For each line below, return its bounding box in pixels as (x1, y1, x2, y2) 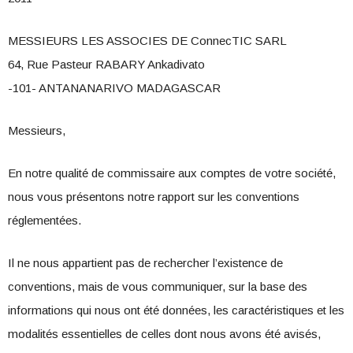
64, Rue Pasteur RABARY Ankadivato (8, 58, 205, 72)
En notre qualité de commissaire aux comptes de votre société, (8, 166, 336, 180)
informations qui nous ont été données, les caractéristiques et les (8, 303, 344, 318)
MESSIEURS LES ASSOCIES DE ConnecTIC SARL (8, 34, 287, 48)
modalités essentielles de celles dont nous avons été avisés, (8, 327, 321, 341)
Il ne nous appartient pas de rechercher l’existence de (8, 256, 283, 270)
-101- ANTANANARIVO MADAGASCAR (8, 81, 221, 95)
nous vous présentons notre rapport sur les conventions (8, 190, 299, 204)
